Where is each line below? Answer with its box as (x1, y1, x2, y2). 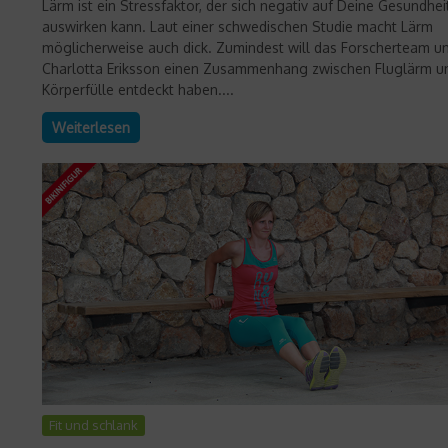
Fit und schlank (49, 417, 138, 434)
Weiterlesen (52, 118, 130, 136)
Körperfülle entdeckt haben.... (42, 80, 234, 98)
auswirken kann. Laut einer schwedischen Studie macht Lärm (42, 17, 433, 35)
